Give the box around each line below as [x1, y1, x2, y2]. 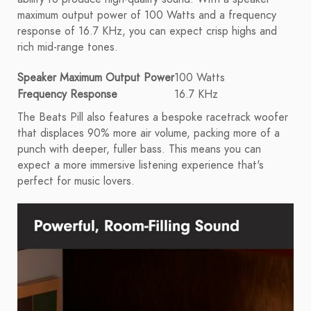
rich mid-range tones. [17, 40, 118, 56]
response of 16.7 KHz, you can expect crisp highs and [17, 24, 277, 40]
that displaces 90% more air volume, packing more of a [17, 126, 280, 142]
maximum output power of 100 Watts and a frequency [17, 8, 276, 24]
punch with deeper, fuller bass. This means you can [17, 142, 261, 158]
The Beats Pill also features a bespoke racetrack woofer [17, 110, 288, 126]
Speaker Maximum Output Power [17, 70, 174, 86]
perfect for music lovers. [17, 174, 135, 190]
